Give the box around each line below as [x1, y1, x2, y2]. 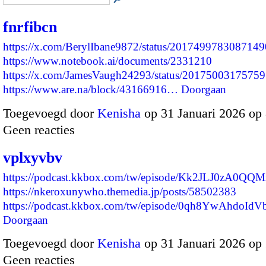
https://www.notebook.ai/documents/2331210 [3, 55, 212, 68]
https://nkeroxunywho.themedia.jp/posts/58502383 [3, 185, 236, 198]
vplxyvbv [3, 148, 62, 166]
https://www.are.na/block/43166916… [3, 83, 178, 96]
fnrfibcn [3, 18, 57, 36]
